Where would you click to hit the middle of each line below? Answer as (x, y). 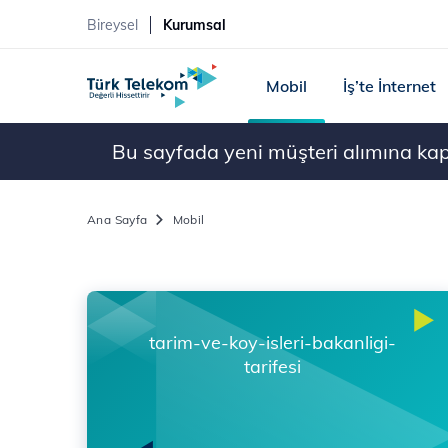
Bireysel (112, 25)
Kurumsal (194, 25)
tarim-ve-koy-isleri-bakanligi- (272, 342)
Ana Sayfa (117, 219)
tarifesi (272, 366)
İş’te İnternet (389, 86)
